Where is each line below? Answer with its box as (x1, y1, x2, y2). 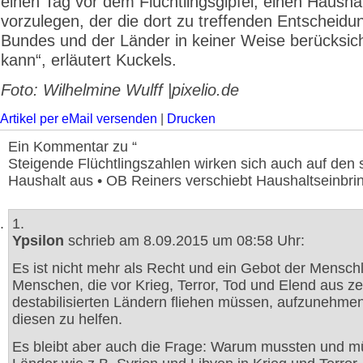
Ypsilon (12, 233, 64, 249)
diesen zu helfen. (12, 311, 122, 327)
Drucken (167, 112, 216, 126)
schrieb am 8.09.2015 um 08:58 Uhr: (64, 233, 305, 249)
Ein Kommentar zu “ (8, 139, 137, 155)
